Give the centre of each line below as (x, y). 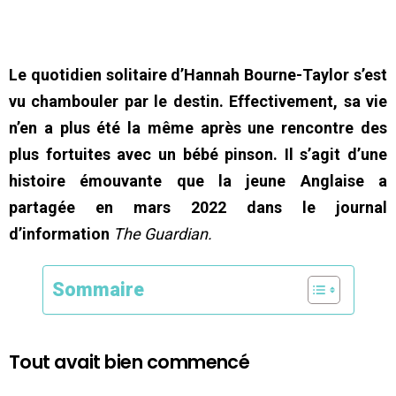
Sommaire (98, 289)
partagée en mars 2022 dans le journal (198, 207)
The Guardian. (163, 233)
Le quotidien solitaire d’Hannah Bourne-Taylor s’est (198, 74)
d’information (61, 233)
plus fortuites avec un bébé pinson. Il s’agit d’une (198, 154)
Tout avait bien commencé (129, 362)
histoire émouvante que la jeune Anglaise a (198, 180)
